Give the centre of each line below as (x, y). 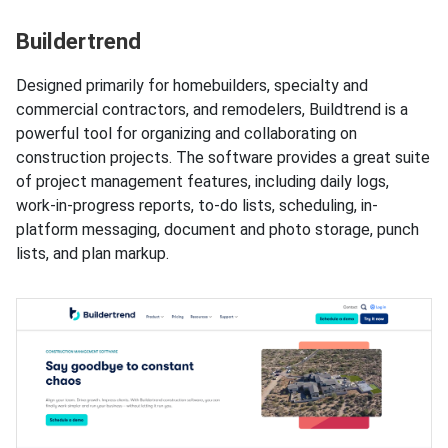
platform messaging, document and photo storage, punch (217, 230)
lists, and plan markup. (92, 254)
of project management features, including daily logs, (202, 182)
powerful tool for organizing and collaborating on (186, 134)
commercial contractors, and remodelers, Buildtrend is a (212, 110)
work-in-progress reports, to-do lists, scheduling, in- (197, 206)
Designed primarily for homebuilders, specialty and (192, 86)
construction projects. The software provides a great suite (223, 158)
